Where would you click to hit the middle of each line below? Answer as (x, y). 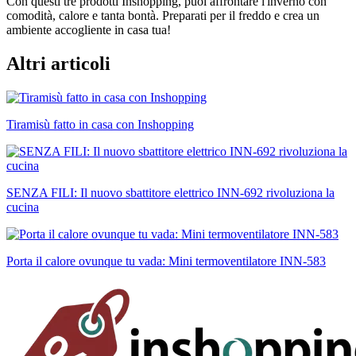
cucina (23, 207)
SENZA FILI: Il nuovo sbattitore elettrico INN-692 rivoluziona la (170, 192)
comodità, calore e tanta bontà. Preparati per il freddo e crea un (163, 15)
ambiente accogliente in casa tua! (89, 29)
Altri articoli (58, 63)
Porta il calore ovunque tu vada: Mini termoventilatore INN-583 (166, 261)
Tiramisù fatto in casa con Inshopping (100, 124)
